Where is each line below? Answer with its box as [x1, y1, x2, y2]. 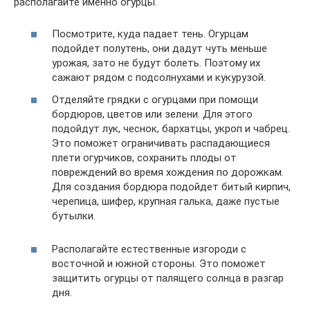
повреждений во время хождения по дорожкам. [52, 165, 284, 179]
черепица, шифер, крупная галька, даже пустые [52, 194, 280, 208]
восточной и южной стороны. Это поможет [52, 257, 266, 270]
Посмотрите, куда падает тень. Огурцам [52, 28, 248, 41]
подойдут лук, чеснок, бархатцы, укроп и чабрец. [52, 122, 290, 135]
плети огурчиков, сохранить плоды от [52, 151, 237, 164]
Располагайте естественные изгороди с [52, 242, 246, 255]
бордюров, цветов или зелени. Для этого [52, 107, 253, 120]
